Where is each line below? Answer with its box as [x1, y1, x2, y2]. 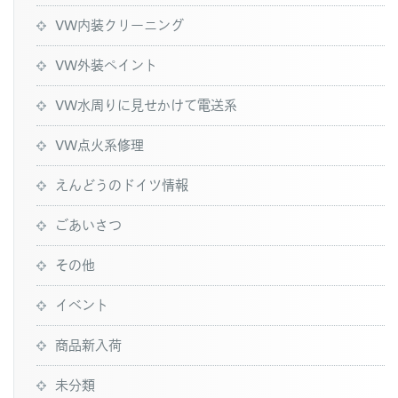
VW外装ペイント [55, 56, 157, 73]
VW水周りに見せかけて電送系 [55, 96, 237, 113]
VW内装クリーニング [55, 16, 184, 33]
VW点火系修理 [55, 136, 144, 153]
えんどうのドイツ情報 [55, 176, 188, 193]
